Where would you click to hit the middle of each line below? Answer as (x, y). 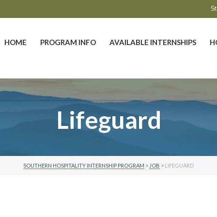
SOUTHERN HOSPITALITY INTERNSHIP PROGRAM (84, 165)
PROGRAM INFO (68, 42)
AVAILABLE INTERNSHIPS (153, 42)
